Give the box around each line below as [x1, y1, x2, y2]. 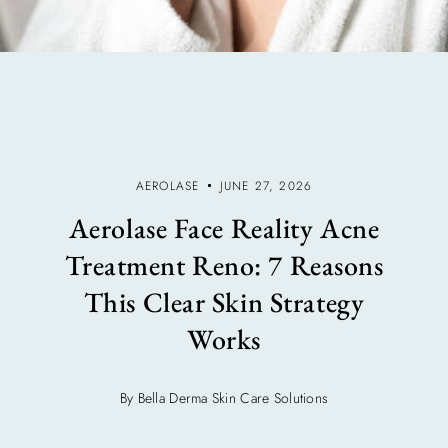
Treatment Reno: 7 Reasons [64, 246, 384, 283]
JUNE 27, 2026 [219, 176, 313, 195]
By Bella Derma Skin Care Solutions [119, 387, 329, 408]
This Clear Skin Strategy [83, 283, 365, 320]
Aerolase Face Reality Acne [68, 209, 380, 246]
